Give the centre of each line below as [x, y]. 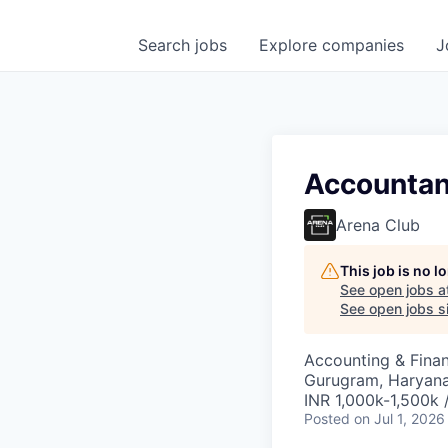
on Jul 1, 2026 [399, 418]
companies [363, 45]
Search [166, 45]
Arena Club [378, 225]
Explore [290, 45]
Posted [327, 418]
